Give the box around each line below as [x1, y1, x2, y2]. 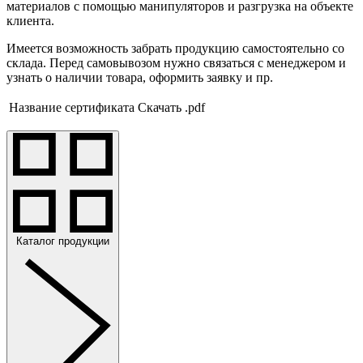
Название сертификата [9, 100, 135, 114]
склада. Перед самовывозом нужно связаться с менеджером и [6, 55, 346, 70]
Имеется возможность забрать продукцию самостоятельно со [6, 41, 344, 55]
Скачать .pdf [138, 100, 205, 114]
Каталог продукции [16, 234, 109, 247]
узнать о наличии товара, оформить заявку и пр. [6, 70, 273, 84]
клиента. [6, 13, 54, 28]
